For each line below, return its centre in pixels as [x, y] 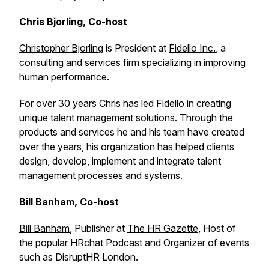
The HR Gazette [163, 228]
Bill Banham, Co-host [69, 202]
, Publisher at [98, 228]
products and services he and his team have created [132, 132]
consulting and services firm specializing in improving [132, 62]
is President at [136, 48]
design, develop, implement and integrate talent [120, 161]
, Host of [217, 228]
